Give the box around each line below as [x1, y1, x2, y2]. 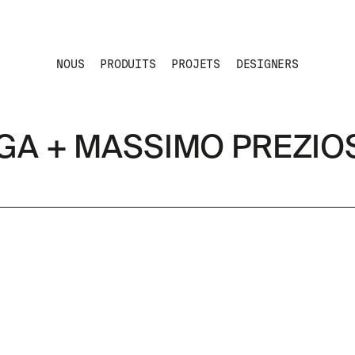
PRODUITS [100, 57, 156, 71]
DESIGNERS [235, 57, 299, 71]
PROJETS [171, 57, 220, 71]
